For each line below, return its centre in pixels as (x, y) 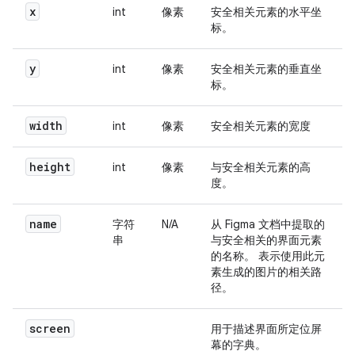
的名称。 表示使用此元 (268, 256)
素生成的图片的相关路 (266, 272)
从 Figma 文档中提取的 (268, 225)
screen (50, 329)
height (50, 167)
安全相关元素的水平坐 (266, 12)
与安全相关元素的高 (261, 168)
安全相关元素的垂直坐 (266, 69)
